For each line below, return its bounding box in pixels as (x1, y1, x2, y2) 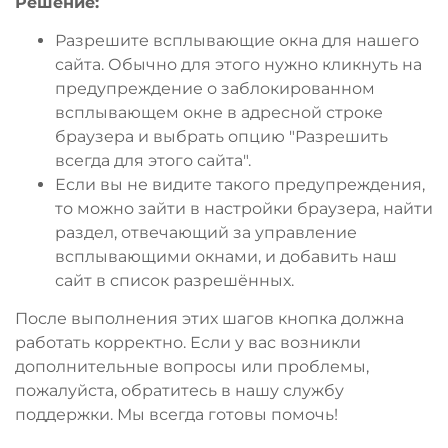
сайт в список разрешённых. (55, 270, 294, 290)
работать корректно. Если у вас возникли (15, 332, 361, 352)
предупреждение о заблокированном (55, 78, 375, 98)
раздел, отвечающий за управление (55, 222, 357, 242)
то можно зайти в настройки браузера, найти (55, 198, 433, 218)
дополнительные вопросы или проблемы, (15, 356, 369, 376)
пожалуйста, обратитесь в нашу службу (15, 380, 344, 400)
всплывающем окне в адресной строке (55, 102, 383, 122)
